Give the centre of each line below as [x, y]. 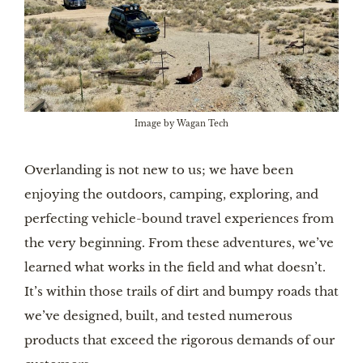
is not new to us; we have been [199, 170]
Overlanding [63, 170]
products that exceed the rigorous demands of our [179, 340]
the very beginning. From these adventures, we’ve [179, 243]
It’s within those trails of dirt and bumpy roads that [181, 292]
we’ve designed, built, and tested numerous [158, 316]
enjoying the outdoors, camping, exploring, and [171, 194]
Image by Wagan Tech [181, 124]
